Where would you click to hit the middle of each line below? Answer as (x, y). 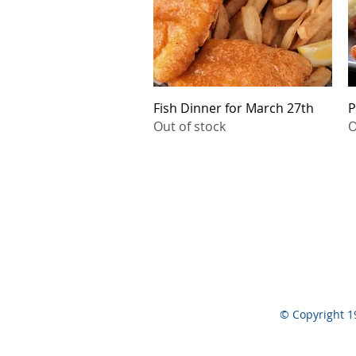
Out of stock (190, 126)
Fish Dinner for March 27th (234, 108)
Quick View (242, 106)
